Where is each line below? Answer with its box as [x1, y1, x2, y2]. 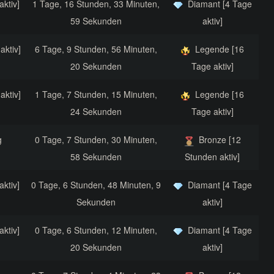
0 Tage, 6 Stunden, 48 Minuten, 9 [31, 179, 161, 191]
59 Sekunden [70, 15, 122, 28]
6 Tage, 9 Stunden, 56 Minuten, [34, 43, 157, 56]
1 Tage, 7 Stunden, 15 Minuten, [34, 88, 157, 101]
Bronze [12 [198, 133, 241, 146]
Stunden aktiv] [185, 150, 240, 163]
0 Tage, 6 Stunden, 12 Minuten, [34, 224, 157, 237]
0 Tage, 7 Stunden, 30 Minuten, [34, 133, 157, 146]
